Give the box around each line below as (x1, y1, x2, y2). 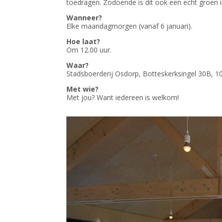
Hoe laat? (66, 37, 101, 46)
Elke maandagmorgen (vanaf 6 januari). (66, 21, 193, 31)
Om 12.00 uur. (66, 45, 112, 55)
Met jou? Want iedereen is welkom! (66, 93, 179, 102)
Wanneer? (66, 13, 103, 22)
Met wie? (66, 84, 99, 94)
